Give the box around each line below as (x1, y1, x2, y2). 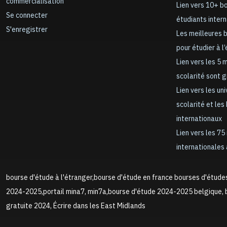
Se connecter (6, 10, 48, 21)
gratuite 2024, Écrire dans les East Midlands (6, 201, 145, 211)
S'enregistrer (6, 24, 48, 35)
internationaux (176, 113, 222, 124)
